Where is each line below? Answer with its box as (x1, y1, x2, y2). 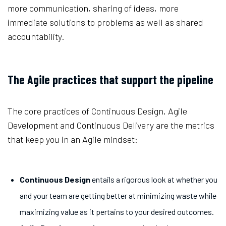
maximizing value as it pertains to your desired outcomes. (20, 207, 215, 217)
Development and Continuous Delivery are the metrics (8, 120, 214, 131)
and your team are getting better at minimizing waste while (20, 191, 216, 201)
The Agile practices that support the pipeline (8, 72, 213, 87)
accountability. (8, 31, 68, 42)
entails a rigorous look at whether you (90, 175, 217, 185)
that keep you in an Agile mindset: (8, 134, 138, 145)
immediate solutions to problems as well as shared (8, 17, 203, 28)
